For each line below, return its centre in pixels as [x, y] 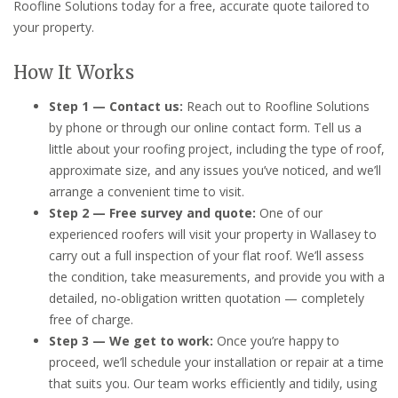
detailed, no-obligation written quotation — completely [207, 298]
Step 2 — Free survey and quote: [152, 212]
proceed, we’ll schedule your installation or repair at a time [216, 362]
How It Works [74, 72]
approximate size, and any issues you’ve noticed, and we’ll [215, 170]
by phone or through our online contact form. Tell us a [205, 127]
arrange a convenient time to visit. [147, 191]
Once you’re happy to [276, 340]
